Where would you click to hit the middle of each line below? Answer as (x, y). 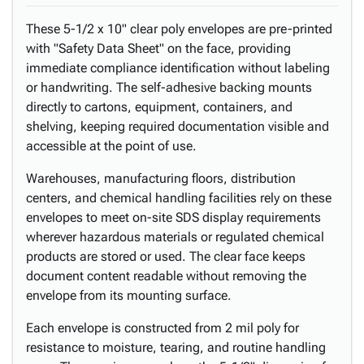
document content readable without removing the (166, 276)
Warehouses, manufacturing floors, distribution (161, 178)
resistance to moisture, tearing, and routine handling (176, 347)
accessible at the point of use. (111, 146)
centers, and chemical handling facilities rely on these (179, 198)
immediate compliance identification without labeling (178, 68)
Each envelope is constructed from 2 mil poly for (162, 328)
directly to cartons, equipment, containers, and (159, 107)
